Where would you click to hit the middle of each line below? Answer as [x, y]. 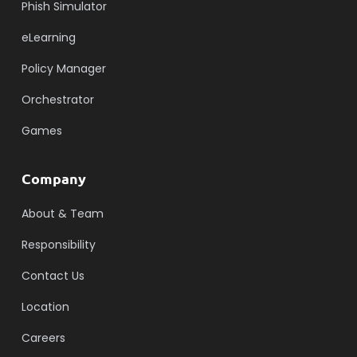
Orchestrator [57, 99]
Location [45, 306]
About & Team [62, 213]
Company [53, 178]
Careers [43, 337]
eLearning [48, 37]
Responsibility [58, 244]
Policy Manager [63, 68]
